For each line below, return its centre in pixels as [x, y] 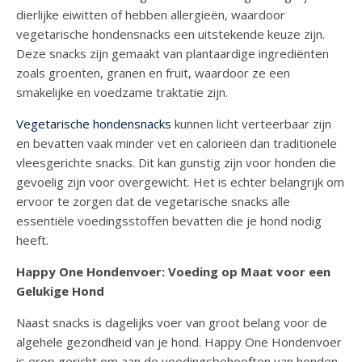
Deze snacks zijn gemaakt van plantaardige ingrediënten [173, 54]
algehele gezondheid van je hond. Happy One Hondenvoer [179, 342]
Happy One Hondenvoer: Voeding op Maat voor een [173, 272]
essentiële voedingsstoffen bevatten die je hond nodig [169, 221]
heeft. [32, 240]
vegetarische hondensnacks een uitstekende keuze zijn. [170, 34]
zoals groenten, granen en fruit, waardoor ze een [153, 73]
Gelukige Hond [60, 291]
